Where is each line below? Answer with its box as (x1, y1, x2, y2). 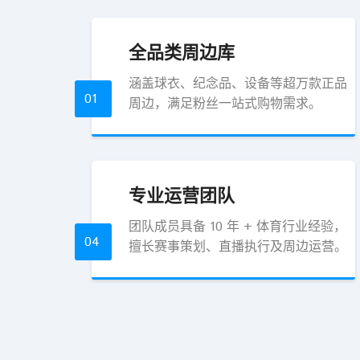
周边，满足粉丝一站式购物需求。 (129, 95, 321, 113)
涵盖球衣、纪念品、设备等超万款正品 (129, 75, 347, 93)
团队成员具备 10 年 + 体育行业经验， (129, 218, 346, 236)
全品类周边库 (129, 42, 235, 63)
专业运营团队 (129, 185, 235, 207)
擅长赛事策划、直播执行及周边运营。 (129, 238, 347, 256)
